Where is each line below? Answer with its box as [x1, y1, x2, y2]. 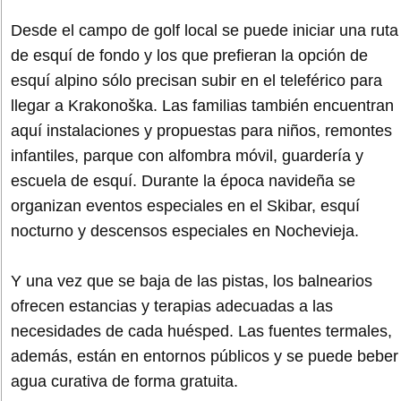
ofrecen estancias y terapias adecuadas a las [11, 296, 333, 315]
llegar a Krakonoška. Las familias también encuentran [11, 96, 394, 115]
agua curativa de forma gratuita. [11, 371, 238, 390]
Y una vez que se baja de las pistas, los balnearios [11, 271, 372, 290]
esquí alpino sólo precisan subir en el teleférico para [11, 71, 382, 90]
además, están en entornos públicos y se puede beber [11, 346, 398, 365]
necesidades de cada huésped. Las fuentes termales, [11, 321, 392, 340]
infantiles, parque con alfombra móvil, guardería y [11, 146, 363, 165]
